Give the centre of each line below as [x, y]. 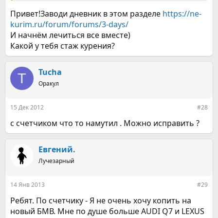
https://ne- [182, 14]
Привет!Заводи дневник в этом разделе [86, 14]
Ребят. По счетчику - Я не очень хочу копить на [101, 200]
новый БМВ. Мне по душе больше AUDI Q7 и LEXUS [107, 211]
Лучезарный [56, 161]
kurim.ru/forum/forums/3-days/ [69, 24]
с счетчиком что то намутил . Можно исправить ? [105, 123]
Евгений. [57, 149]
